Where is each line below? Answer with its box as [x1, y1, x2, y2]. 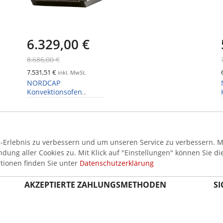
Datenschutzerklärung [80, 158, 154, 168]
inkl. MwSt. [56, 69, 86, 77]
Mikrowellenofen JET [27, 96, 95, 106]
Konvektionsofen [27, 87, 82, 97]
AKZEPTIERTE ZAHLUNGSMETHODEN [24, 179, 166, 191]
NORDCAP [27, 78, 60, 88]
